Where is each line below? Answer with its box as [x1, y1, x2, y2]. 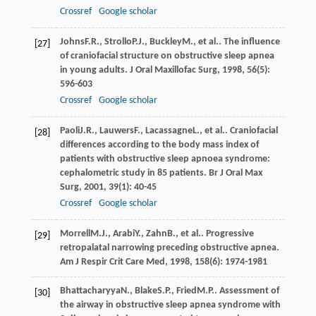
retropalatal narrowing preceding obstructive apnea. [59, 242, 279, 253]
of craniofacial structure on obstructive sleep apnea [59, 50, 274, 61]
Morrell [59, 228, 90, 239]
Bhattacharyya [59, 285, 121, 296]
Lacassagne [145, 125, 193, 136]
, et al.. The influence [193, 36, 280, 47]
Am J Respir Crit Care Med [59, 256, 165, 267]
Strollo [104, 36, 132, 47]
